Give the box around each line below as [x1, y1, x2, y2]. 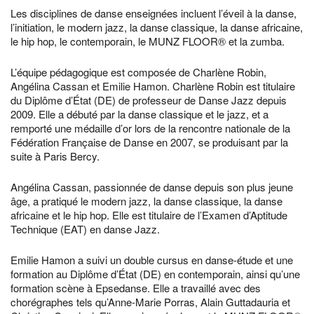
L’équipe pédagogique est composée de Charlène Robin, [11, 64, 266, 79]
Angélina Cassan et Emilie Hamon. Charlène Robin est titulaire [11, 78, 295, 93]
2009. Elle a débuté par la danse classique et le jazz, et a [11, 107, 268, 121]
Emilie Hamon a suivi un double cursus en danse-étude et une [11, 252, 293, 267]
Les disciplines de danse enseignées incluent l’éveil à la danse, [11, 6, 296, 20]
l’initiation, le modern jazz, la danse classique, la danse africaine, [11, 20, 303, 34]
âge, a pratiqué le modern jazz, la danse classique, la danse [11, 193, 282, 208]
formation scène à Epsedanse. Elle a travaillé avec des [11, 280, 261, 295]
